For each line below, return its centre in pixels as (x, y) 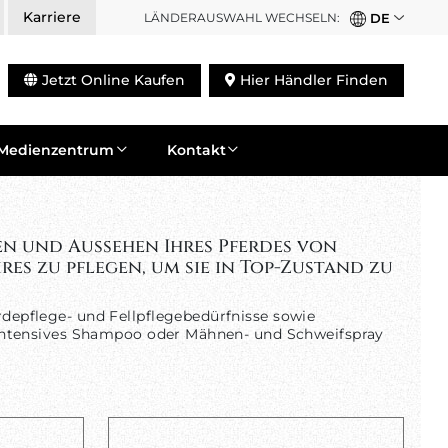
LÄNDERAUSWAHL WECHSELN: (242, 17)
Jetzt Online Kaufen (111, 79)
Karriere (52, 17)
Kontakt (196, 150)
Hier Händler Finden (312, 79)
